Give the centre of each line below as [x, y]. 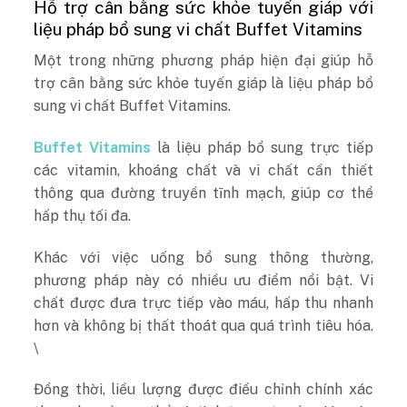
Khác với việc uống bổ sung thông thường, [203, 257]
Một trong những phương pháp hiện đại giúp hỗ [203, 60]
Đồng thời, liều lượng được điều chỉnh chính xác [203, 390]
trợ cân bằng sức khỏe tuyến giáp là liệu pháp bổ [203, 83]
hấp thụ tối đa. [84, 215]
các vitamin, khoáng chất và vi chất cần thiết [203, 170]
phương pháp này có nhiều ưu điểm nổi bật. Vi [203, 280]
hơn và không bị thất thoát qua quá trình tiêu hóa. [203, 325]
